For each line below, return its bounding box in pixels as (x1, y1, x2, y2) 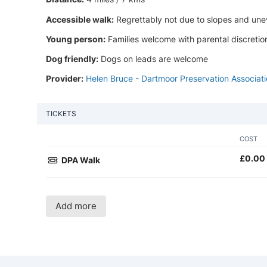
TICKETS (46, 109, 76, 119)
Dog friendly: (46, 53, 98, 64)
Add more (55, 200, 97, 212)
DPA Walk (60, 155, 101, 166)
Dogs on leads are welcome (98, 53, 208, 64)
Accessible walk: (46, 14, 114, 24)
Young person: (46, 33, 105, 44)
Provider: (46, 73, 83, 84)
